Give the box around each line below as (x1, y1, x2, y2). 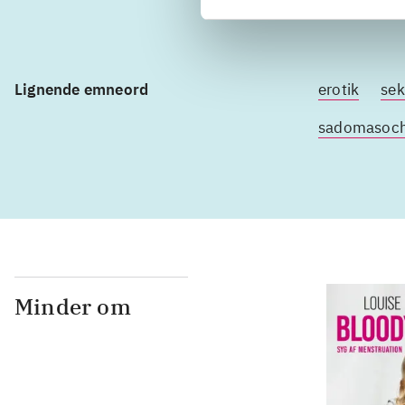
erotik (318, 80, 360, 99)
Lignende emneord (14, 80, 149, 99)
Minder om (14, 292, 131, 321)
